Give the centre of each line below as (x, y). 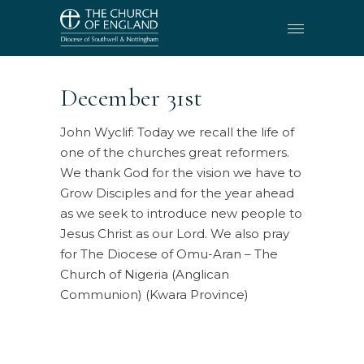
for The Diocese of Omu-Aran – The (169, 254)
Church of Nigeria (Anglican (145, 274)
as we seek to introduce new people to (181, 213)
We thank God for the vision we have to (181, 173)
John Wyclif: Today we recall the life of (177, 132)
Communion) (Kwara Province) (154, 295)
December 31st (132, 98)
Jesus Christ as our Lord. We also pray (175, 234)
